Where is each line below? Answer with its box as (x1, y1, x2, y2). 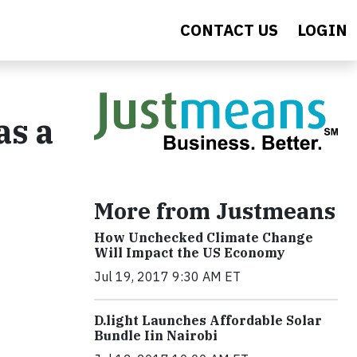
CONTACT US (180, 19, 278, 41)
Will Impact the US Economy (94, 245, 285, 261)
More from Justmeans (94, 196, 335, 226)
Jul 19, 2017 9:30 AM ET (94, 269, 241, 285)
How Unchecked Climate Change (94, 229, 313, 246)
